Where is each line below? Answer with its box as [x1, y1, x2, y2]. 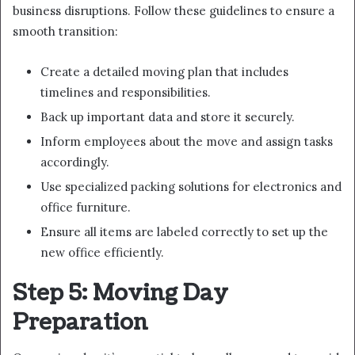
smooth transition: [13, 23, 118, 39]
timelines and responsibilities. [40, 84, 211, 100]
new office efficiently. [40, 244, 164, 260]
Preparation [13, 307, 148, 338]
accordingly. [40, 154, 109, 170]
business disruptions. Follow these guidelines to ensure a [13, 2, 334, 18]
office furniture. [40, 199, 131, 215]
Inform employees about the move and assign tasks [40, 133, 333, 149]
